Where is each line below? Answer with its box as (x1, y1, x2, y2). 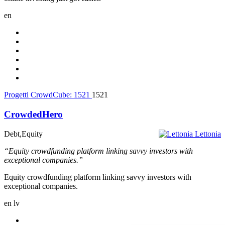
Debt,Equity (4, 129, 43, 138)
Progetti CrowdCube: (4, 90, 74, 99)
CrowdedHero (4, 108, 63, 120)
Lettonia (195, 129, 221, 138)
